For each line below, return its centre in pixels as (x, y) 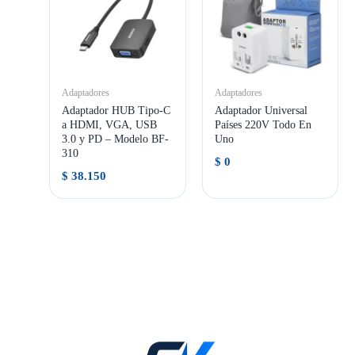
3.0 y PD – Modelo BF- (116, 139)
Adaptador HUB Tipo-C (116, 110)
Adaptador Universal (261, 110)
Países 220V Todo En (263, 124)
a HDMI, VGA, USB (110, 124)
